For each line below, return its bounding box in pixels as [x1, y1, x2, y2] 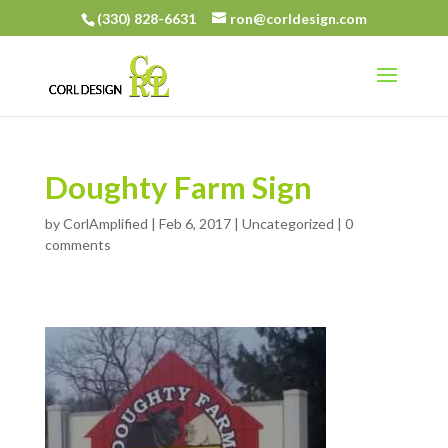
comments [44, 236, 111, 253]
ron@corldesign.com [229, 9, 367, 27]
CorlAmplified [62, 215, 148, 232]
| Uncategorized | [230, 215, 345, 232]
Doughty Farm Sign [44, 168, 312, 206]
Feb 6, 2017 [158, 215, 231, 232]
